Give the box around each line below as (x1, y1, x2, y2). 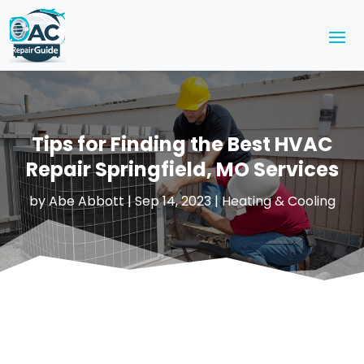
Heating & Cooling (221, 191, 336, 210)
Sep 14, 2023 (134, 191, 211, 210)
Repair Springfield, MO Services (25, 155, 339, 183)
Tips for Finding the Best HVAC (32, 130, 332, 158)
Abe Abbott (48, 191, 124, 210)
